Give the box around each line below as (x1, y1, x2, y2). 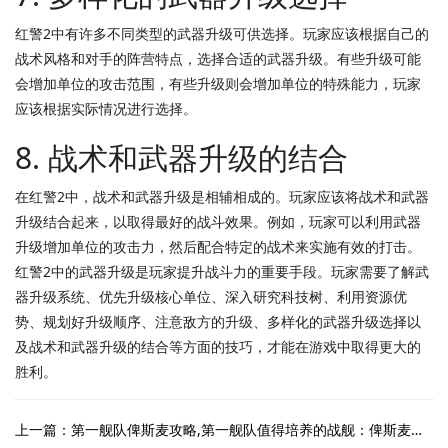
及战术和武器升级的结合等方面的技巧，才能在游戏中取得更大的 (15, 336, 421, 356)
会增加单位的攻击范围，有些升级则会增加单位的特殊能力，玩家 (15, 73, 421, 93)
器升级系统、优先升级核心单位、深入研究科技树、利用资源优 (15, 286, 407, 306)
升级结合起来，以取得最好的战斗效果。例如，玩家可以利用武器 (15, 211, 421, 231)
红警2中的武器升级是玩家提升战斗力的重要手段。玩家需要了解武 (15, 261, 429, 281)
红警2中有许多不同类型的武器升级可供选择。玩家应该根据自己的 (15, 23, 429, 43)
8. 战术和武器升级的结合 (15, 136, 348, 178)
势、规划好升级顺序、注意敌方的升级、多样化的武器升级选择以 (15, 311, 421, 331)
